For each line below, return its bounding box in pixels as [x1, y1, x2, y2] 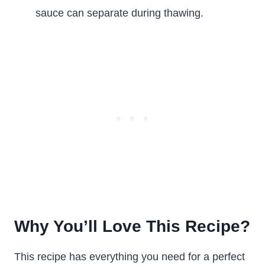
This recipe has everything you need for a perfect [14, 251, 245, 263]
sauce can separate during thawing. [35, 7, 203, 19]
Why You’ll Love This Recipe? [14, 217, 250, 235]
